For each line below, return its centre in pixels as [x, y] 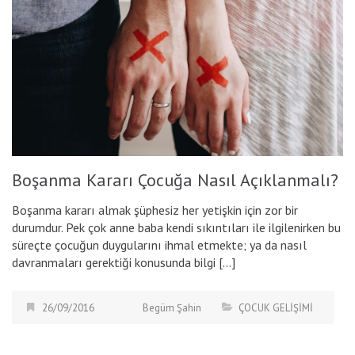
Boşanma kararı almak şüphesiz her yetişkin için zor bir [155, 210]
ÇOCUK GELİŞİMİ [276, 308]
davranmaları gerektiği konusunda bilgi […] [124, 262]
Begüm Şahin [172, 308]
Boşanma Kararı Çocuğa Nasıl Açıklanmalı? [175, 180]
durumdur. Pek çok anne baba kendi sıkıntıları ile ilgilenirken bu [176, 227]
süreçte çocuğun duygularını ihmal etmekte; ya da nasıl [159, 245]
